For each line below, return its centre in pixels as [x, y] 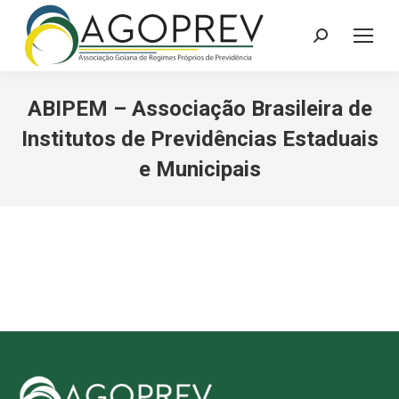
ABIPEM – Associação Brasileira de [199, 109]
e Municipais [199, 169]
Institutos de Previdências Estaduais [199, 139]
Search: [335, 39]
